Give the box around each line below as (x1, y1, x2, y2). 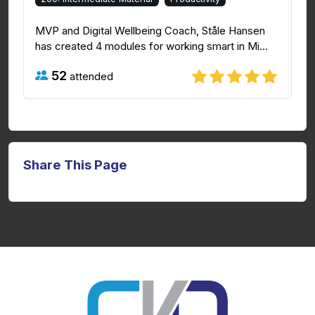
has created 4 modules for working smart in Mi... (35, 39, 268, 53)
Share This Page (23, 157, 127, 174)
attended (67, 69, 113, 83)
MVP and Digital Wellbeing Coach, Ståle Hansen (35, 23, 265, 37)
